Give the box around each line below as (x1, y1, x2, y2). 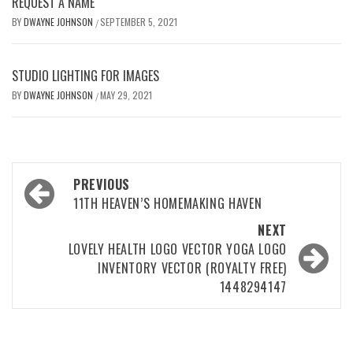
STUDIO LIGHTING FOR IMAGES (12, 66, 159, 85)
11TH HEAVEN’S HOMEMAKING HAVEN (73, 194, 262, 213)
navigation (20, 191, 110, 227)
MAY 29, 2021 (100, 88, 152, 102)
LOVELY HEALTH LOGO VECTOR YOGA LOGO (68, 240, 287, 258)
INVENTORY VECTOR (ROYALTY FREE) (98, 258, 287, 277)
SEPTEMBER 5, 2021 (100, 15, 177, 28)
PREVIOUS (73, 175, 131, 194)
